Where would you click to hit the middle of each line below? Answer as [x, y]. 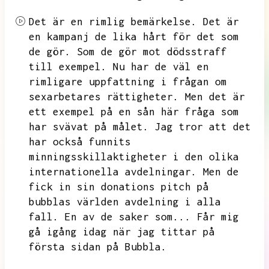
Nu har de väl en [161, 67]
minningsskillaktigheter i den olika [134, 157]
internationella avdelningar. [113, 172]
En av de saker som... [128, 217]
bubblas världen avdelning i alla [125, 202]
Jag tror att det [203, 127]
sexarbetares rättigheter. [104, 97]
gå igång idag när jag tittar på [122, 232]
